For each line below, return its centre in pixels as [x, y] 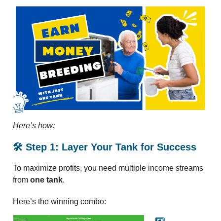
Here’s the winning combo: [59, 202]
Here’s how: [34, 126]
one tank [46, 180]
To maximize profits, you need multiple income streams [108, 168]
